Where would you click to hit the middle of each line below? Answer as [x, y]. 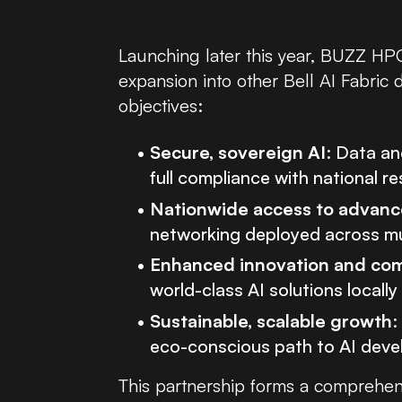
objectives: [161, 105]
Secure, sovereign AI [238, 152]
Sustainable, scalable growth [271, 320]
